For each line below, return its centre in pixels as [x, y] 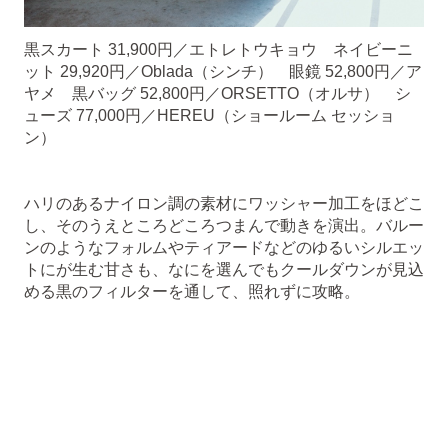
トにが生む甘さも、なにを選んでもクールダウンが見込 [224, 269]
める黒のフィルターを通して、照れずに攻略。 [192, 291]
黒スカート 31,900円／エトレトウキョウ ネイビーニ [218, 49]
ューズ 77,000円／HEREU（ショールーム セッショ [209, 115]
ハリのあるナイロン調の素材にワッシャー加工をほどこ [224, 203]
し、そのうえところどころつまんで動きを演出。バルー [224, 225]
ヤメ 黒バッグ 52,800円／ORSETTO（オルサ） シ [217, 93]
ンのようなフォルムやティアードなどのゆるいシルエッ [224, 247]
